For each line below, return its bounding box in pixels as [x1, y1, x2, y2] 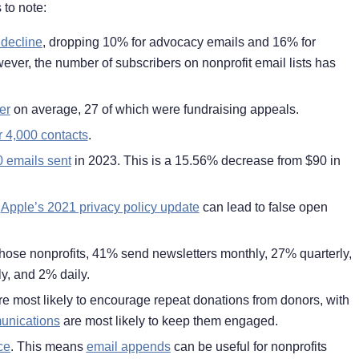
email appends [86, 340, 171, 354]
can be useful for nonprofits [170, 340, 327, 354]
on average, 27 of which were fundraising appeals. [10, 103, 299, 117]
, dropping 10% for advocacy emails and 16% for [42, 35, 316, 50]
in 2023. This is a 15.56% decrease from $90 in [71, 154, 341, 168]
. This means [10, 340, 87, 354]
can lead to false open [199, 200, 328, 215]
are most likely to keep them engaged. [59, 314, 278, 329]
